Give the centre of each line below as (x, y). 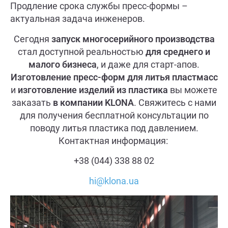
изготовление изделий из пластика (93, 90)
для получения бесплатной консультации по (114, 115)
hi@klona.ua (114, 181)
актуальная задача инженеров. (79, 19)
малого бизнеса (63, 64)
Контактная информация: (114, 140)
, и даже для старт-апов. (148, 64)
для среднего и (178, 51)
